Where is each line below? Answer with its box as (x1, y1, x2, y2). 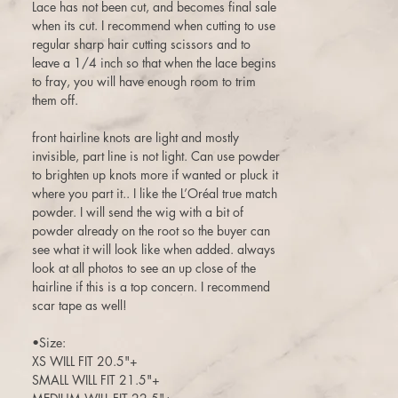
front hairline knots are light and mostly (32, 129, 239, 147)
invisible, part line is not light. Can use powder (32, 147, 280, 165)
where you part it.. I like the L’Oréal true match (32, 185, 277, 203)
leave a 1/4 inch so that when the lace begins (32, 54, 276, 72)
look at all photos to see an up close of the (32, 259, 256, 277)
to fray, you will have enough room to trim (32, 73, 256, 91)
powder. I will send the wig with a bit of (32, 203, 243, 221)
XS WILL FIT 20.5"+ (32, 353, 138, 370)
